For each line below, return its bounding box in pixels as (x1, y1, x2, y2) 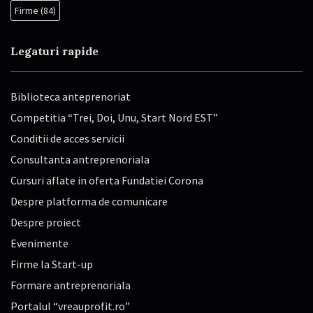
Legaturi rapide (10, 44, 99, 59)
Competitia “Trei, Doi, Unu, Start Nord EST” (10, 110, 218, 125)
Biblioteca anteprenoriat (10, 89, 131, 104)
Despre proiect (10, 215, 81, 230)
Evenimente (10, 236, 68, 251)
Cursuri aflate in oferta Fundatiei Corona (10, 173, 203, 188)
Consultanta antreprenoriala (10, 152, 150, 167)
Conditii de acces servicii (10, 131, 124, 146)
